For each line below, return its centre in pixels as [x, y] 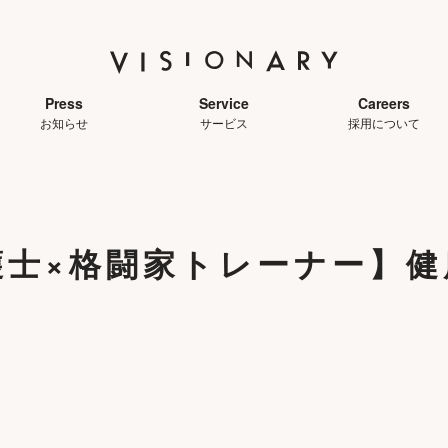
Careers [384, 102]
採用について [384, 122]
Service [224, 102]
